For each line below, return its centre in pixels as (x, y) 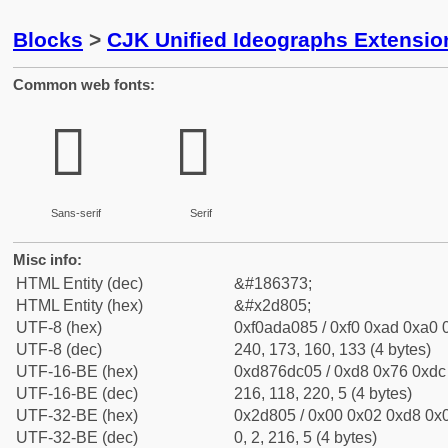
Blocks (48, 39)
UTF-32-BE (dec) (77, 437)
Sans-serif (75, 213)
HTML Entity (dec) (79, 283)
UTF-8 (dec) (59, 349)
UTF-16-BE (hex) (77, 371)
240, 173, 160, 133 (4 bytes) (332, 349)
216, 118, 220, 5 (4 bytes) (323, 393)
